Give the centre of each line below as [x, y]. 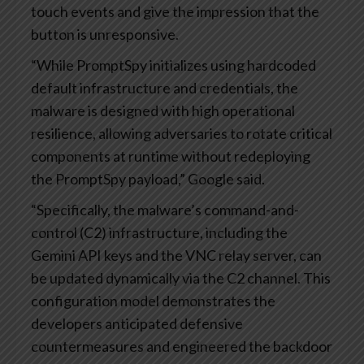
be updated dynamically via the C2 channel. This [181, 278]
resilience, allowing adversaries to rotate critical [182, 134]
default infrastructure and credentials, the [165, 88]
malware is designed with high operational [163, 111]
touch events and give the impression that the [175, 12]
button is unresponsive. [105, 35]
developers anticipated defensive [137, 324]
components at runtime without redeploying [171, 156]
